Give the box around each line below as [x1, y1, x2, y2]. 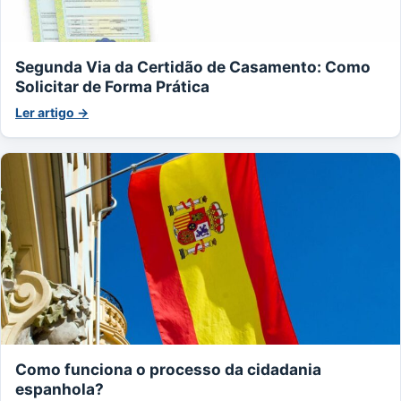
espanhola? [15, 379, 104, 398]
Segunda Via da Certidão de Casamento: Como [15, 56, 371, 76]
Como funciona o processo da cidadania [15, 359, 321, 379]
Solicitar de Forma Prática [15, 76, 209, 96]
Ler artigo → [15, 104, 89, 120]
